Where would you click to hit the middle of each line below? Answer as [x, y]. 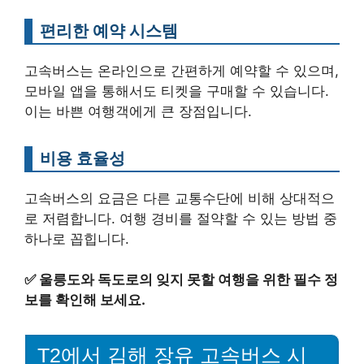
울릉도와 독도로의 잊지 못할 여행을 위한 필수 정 [188, 279]
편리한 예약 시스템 [109, 30]
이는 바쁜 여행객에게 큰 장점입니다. [138, 111]
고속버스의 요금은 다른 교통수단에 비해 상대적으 [180, 198]
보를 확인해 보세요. [85, 300]
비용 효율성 [82, 158]
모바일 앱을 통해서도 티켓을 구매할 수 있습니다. [177, 91]
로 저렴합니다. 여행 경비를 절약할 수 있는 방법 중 [181, 218]
